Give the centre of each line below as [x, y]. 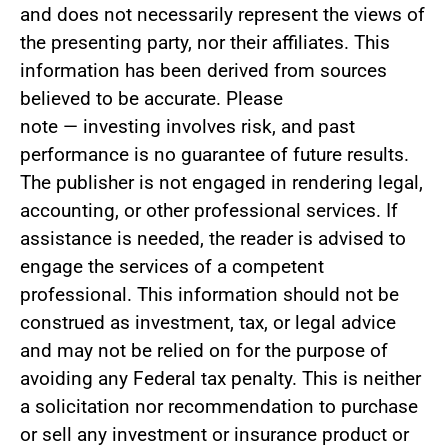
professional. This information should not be [209, 295]
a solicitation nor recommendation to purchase [219, 407]
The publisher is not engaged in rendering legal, [221, 183]
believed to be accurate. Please [151, 99]
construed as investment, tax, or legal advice [208, 323]
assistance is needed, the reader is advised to [213, 239]
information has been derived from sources [203, 71]
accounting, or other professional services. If [209, 211]
